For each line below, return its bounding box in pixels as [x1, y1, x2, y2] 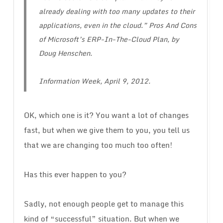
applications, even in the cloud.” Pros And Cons [38, 19, 197, 31]
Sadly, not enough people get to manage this [23, 198, 184, 210]
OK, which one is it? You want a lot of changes [23, 109, 189, 121]
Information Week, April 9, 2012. [38, 75, 150, 87]
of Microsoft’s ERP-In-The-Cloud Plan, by [38, 33, 179, 45]
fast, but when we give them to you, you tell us [23, 124, 190, 136]
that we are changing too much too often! [23, 139, 173, 151]
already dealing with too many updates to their [38, 5, 195, 17]
